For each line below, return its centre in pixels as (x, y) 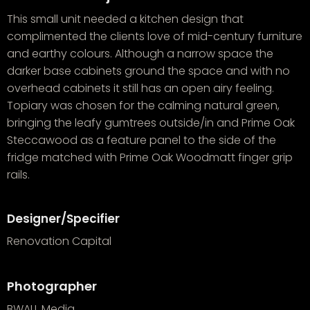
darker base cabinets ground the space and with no (148, 71)
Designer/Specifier (63, 219)
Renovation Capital (59, 241)
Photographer (52, 286)
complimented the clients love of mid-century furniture (155, 37)
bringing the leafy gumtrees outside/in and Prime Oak (151, 123)
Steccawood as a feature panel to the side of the (142, 140)
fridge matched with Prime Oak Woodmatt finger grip (150, 158)
